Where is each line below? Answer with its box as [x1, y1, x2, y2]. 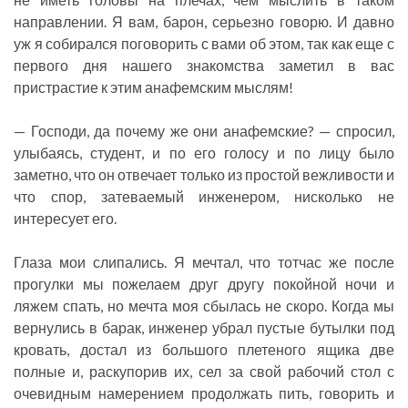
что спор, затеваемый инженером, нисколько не [14, 188, 394, 206]
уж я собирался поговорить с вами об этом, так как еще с [14, 35, 394, 53]
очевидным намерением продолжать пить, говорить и [14, 384, 394, 403]
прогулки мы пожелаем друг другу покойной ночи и [14, 275, 394, 293]
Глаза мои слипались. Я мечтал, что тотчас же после [14, 253, 394, 271]
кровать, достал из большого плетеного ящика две [14, 341, 394, 359]
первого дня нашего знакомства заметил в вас [14, 56, 394, 75]
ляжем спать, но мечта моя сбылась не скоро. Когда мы [14, 297, 394, 315]
